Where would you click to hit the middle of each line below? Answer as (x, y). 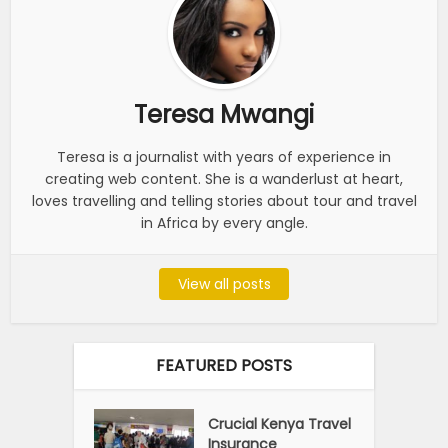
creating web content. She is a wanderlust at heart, (224, 178)
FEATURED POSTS (224, 365)
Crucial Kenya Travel (280, 423)
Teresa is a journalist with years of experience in (224, 156)
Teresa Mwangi (224, 114)
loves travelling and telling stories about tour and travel (224, 200)
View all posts (224, 283)
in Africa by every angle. (224, 222)
